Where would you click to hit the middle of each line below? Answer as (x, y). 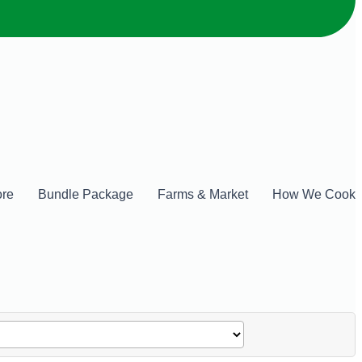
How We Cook (314, 194)
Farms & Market (203, 194)
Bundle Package (86, 194)
